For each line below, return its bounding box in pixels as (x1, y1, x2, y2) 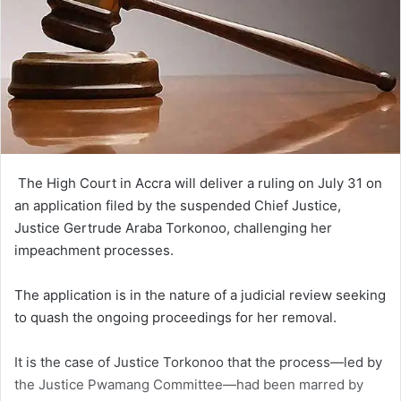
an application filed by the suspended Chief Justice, (14, 197, 341, 215)
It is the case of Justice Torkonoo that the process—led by (14, 354, 382, 371)
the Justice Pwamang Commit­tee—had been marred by (14, 376, 363, 394)
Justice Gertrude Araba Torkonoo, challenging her (14, 219, 332, 237)
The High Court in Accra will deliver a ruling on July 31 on (14, 175, 382, 192)
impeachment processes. (14, 242, 174, 260)
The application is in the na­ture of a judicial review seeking (14, 286, 386, 304)
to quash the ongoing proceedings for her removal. (14, 309, 337, 327)
